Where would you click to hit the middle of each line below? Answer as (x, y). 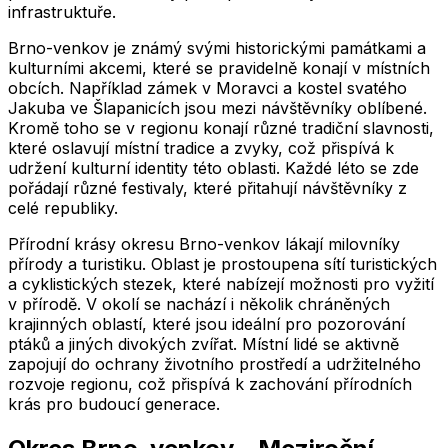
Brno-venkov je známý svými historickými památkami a (217, 47)
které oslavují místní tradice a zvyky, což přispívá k (201, 147)
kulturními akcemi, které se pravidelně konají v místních (219, 67)
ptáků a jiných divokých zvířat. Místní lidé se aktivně (203, 343)
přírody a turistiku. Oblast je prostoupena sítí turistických (222, 263)
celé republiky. (63, 207)
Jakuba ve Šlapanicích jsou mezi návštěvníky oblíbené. (217, 107)
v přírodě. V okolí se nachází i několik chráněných (199, 303)
